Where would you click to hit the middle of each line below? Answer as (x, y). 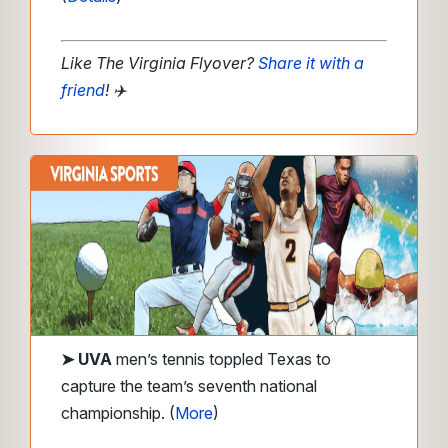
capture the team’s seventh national (189, 386)
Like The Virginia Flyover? (159, 63)
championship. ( (118, 413)
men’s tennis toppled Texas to (223, 359)
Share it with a (311, 63)
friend (83, 90)
